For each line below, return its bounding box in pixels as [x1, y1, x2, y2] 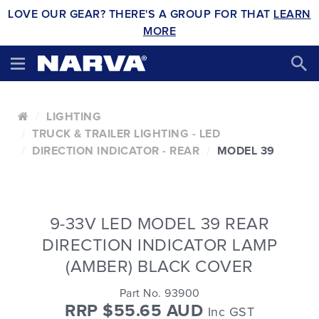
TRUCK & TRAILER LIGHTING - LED [32, 128, 220, 140]
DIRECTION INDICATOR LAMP [42, 236, 277, 254]
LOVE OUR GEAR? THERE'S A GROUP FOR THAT [8, 9, 274, 20]
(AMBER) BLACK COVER [66, 258, 253, 276]
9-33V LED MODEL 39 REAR [49, 215, 270, 233]
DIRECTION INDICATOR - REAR [32, 145, 199, 157]
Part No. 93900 [119, 288, 200, 299]
